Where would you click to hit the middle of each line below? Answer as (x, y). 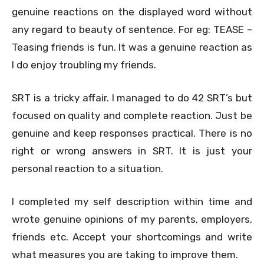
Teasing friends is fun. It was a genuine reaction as (132, 47)
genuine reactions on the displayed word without (132, 11)
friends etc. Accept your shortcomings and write (132, 237)
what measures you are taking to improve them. (125, 254)
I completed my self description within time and (132, 201)
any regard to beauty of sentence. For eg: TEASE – (132, 29)
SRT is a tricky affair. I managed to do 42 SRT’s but (132, 98)
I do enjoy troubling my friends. (84, 65)
